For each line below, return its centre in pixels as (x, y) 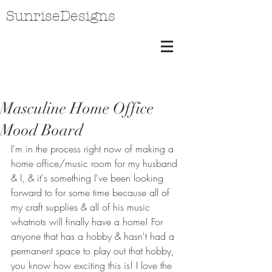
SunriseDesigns (61, 16)
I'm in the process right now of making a (94, 149)
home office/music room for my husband (96, 163)
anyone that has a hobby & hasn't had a (94, 236)
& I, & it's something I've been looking (89, 178)
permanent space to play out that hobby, (94, 251)
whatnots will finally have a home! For (88, 222)
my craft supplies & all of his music (82, 207)
